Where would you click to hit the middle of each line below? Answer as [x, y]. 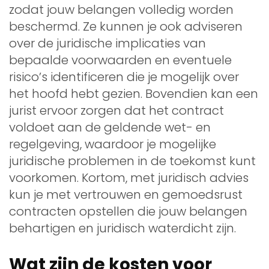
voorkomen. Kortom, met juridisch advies [129, 177]
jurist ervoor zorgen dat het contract [116, 110]
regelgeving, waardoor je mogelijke [113, 144]
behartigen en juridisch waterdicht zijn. [122, 228]
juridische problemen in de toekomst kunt [132, 161]
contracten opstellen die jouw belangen [128, 211]
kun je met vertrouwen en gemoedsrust [126, 194]
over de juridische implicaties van [107, 43]
